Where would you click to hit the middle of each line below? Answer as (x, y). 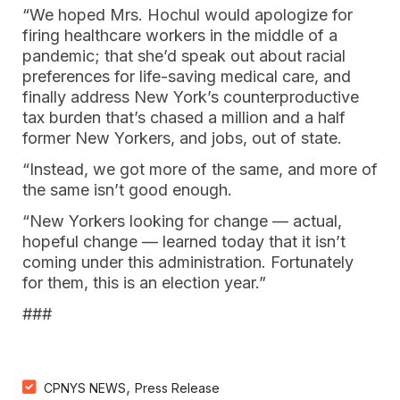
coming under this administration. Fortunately (188, 262)
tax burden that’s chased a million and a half (184, 117)
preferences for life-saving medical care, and (187, 76)
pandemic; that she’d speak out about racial (184, 56)
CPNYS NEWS (85, 388)
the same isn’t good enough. (127, 190)
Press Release (177, 388)
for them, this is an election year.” (144, 283)
